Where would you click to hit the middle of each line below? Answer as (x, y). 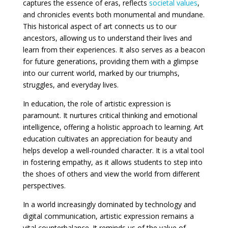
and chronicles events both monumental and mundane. (113, 14)
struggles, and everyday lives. (70, 84)
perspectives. (44, 185)
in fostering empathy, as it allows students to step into (112, 162)
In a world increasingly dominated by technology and (109, 204)
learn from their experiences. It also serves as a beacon (114, 49)
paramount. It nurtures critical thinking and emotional (110, 115)
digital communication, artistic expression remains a (108, 216)
